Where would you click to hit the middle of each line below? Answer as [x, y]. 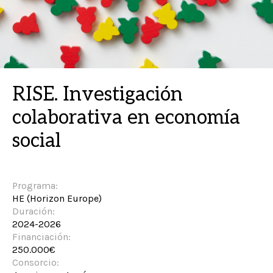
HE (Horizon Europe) [57, 198]
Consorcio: [36, 262]
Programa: [35, 186]
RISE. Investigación [97, 94]
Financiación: [41, 237]
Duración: [34, 211]
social [37, 141]
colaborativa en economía [126, 118]
